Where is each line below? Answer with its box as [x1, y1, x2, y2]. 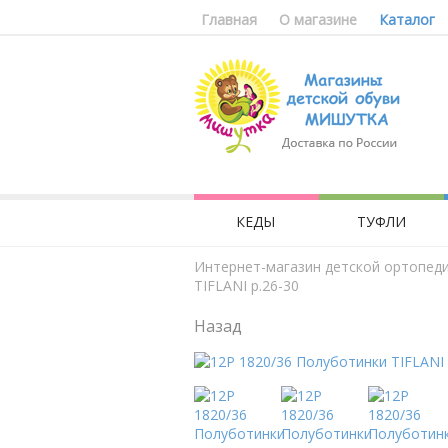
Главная [201, 10, 257, 29]
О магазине [279, 10, 357, 29]
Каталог [379, 10, 435, 29]
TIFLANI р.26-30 [194, 276, 299, 295]
